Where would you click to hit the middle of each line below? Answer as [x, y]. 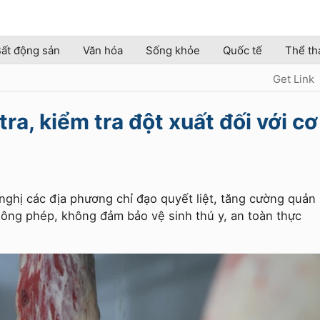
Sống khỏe [173, 50]
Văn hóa [103, 50]
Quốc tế [242, 50]
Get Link [294, 79]
